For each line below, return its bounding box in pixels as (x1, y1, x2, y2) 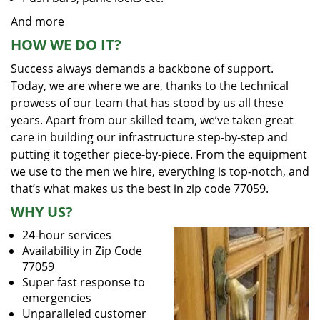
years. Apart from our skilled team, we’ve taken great (11, 112, 294, 128)
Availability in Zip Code (22, 243, 142, 259)
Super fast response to (22, 274, 145, 290)
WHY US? (11, 202, 73, 221)
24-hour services (22, 227, 111, 243)
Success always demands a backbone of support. (11, 61, 274, 76)
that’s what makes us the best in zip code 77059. (11, 181, 269, 196)
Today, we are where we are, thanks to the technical (11, 78, 289, 94)
